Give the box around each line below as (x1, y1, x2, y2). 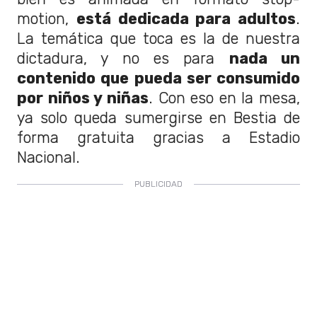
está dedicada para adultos (76, 9, 296, 28)
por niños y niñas (17, 88, 149, 107)
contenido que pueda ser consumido (17, 69, 300, 87)
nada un (229, 49, 301, 67)
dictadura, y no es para (17, 49, 229, 67)
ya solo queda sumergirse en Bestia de (17, 108, 300, 127)
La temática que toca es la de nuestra (17, 29, 300, 47)
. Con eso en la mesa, (148, 88, 300, 107)
